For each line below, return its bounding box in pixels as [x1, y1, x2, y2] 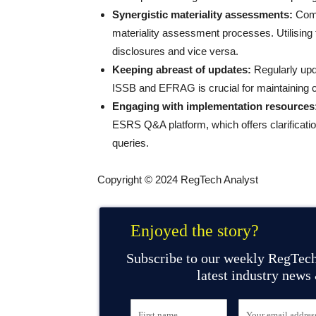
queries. [112, 137, 149, 149]
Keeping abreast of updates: [112, 63, 251, 75]
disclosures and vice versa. [112, 45, 238, 57]
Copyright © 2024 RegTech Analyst [97, 174, 258, 186]
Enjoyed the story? [130, 221, 263, 240]
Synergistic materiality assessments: [112, 8, 293, 20]
